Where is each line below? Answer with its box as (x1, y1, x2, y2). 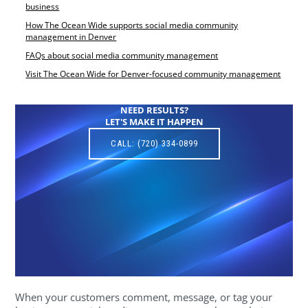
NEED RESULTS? (120, 103, 188, 116)
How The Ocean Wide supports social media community (25, 19, 239, 31)
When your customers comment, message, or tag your (15, 290, 273, 305)
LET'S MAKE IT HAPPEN (104, 115, 203, 128)
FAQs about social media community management (25, 49, 219, 61)
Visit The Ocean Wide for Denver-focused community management (25, 67, 281, 80)
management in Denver (25, 30, 117, 43)
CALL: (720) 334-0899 (110, 137, 198, 148)
